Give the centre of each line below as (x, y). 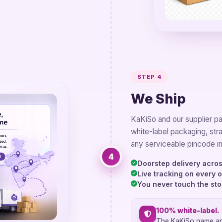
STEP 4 (149, 77)
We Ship (158, 99)
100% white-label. (188, 210)
